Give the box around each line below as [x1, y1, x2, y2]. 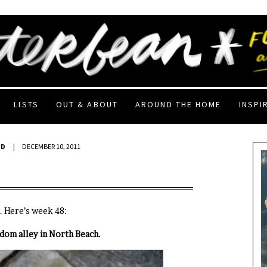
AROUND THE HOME [135, 98, 222, 110]
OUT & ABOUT [55, 98, 118, 110]
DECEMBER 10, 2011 [22, 141, 81, 151]
